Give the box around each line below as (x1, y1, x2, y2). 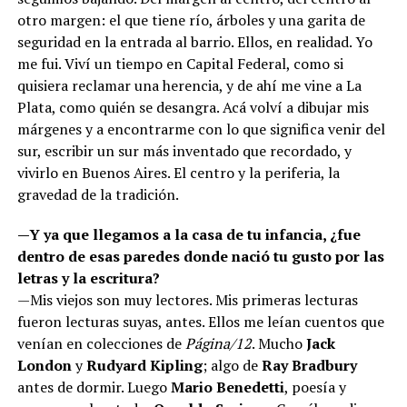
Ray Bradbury (261, 354, 357, 375)
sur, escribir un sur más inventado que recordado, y (16, 140, 352, 161)
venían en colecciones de (16, 333, 185, 353)
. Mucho (251, 333, 306, 353)
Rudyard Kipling (85, 354, 203, 375)
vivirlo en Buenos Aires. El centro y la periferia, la (16, 162, 340, 183)
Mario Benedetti (170, 376, 284, 397)
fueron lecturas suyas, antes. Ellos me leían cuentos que (16, 311, 384, 332)
